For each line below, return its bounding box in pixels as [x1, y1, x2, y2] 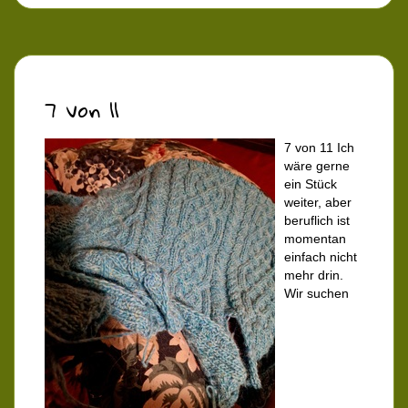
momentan [284, 231, 346, 247]
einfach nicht [284, 250, 357, 265]
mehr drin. [284, 268, 343, 283]
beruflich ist [284, 213, 350, 229]
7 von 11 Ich [284, 140, 354, 156]
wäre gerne [284, 158, 350, 174]
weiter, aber [284, 195, 352, 210]
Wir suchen [284, 286, 349, 301]
